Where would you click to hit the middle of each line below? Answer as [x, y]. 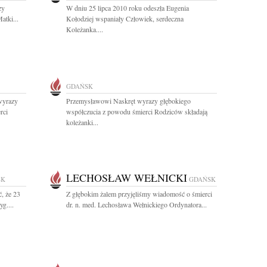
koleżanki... [82, 122]
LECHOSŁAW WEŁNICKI [127, 178]
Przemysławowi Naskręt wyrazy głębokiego [128, 101]
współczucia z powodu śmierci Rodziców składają [137, 111]
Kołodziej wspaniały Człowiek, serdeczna [125, 18]
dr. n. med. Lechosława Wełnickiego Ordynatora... [136, 204]
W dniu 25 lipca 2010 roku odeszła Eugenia [128, 8]
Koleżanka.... [85, 29]
